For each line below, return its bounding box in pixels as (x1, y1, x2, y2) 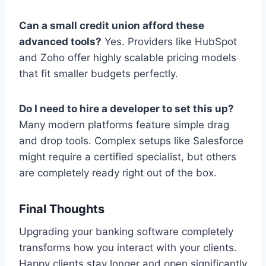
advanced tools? (19, 35, 102, 47)
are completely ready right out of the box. (19, 166, 217, 179)
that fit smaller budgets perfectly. (19, 67, 178, 80)
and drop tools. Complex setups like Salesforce (19, 134, 243, 147)
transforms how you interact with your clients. (19, 241, 237, 254)
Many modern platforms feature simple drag (19, 118, 229, 131)
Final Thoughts (19, 201, 104, 216)
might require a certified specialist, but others (19, 150, 236, 163)
